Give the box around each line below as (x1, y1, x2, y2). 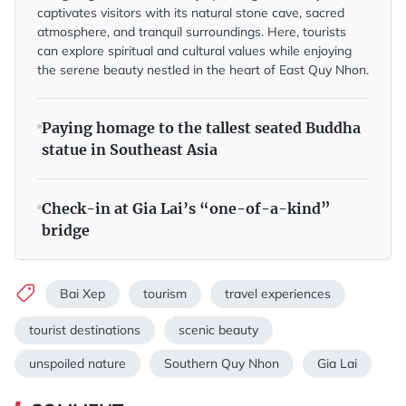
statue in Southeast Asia (42, 140, 217, 159)
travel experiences (225, 285, 331, 303)
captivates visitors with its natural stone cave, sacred (37, 4, 344, 21)
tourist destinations (29, 321, 140, 338)
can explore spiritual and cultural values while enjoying (37, 42, 352, 59)
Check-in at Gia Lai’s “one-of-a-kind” (42, 198, 331, 217)
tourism (143, 285, 187, 303)
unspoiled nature (29, 354, 126, 372)
